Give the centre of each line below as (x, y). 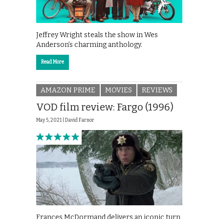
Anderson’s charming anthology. (89, 44)
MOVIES (119, 90)
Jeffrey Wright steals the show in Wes (97, 35)
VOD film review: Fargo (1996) (105, 107)
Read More (53, 62)
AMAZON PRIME (68, 90)
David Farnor (80, 120)
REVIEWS (157, 90)
